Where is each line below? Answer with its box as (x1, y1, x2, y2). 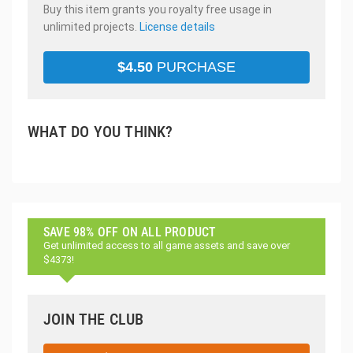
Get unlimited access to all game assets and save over (43, 239, 290, 251)
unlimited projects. (43, 20, 139, 33)
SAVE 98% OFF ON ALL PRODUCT (43, 224, 217, 240)
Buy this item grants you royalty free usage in (43, 2, 272, 16)
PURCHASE (153, 58, 236, 75)
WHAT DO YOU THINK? (28, 121, 173, 141)
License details (139, 20, 215, 33)
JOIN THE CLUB (43, 309, 144, 329)
